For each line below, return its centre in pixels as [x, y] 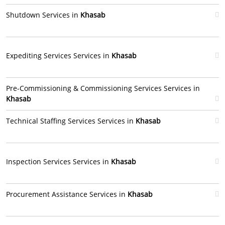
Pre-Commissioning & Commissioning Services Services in [103, 88]
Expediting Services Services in [59, 55]
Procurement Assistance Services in [67, 194]
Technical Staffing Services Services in [71, 121]
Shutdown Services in [43, 15]
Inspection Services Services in [59, 161]
